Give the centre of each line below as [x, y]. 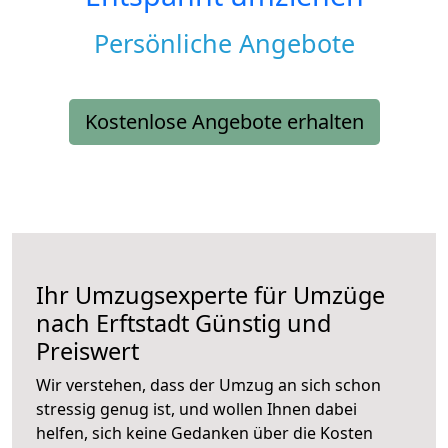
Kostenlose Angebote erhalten [224, 122]
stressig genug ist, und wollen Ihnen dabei [196, 409]
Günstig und [260, 323]
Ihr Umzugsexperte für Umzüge [210, 295]
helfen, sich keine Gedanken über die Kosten [204, 433]
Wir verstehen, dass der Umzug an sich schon [208, 385]
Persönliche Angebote [224, 43]
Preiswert [87, 351]
